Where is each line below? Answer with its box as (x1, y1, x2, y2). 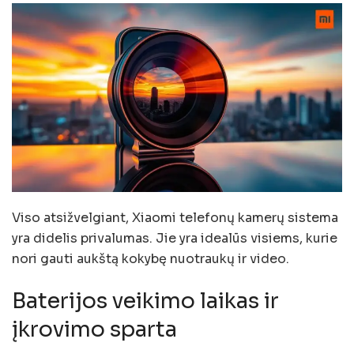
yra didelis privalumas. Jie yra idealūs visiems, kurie (12, 229, 337, 247)
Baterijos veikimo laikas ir (12, 288, 279, 315)
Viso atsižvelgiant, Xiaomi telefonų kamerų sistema (12, 209, 338, 226)
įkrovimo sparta (12, 316, 177, 344)
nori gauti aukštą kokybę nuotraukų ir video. (12, 250, 289, 267)
